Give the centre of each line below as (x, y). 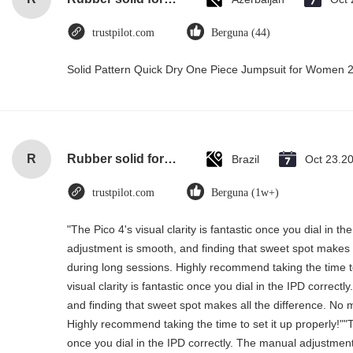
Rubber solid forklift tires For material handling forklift (170, 159)
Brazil (245, 159)
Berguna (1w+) (245, 193)
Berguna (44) (241, 33)
